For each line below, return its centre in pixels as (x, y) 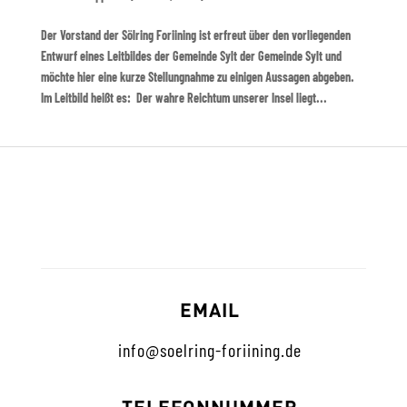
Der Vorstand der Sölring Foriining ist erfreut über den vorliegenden (195, 35)
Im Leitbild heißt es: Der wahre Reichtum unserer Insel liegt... (184, 98)
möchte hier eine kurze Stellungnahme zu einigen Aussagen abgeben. (197, 77)
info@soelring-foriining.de (210, 350)
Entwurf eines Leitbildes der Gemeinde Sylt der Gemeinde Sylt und (191, 56)
